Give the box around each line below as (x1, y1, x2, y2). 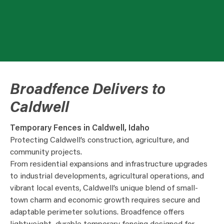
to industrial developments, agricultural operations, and (10, 172, 204, 180)
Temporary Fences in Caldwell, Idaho (10, 124, 149, 132)
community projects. (10, 148, 82, 156)
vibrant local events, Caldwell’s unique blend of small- (10, 184, 198, 192)
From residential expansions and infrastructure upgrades (10, 160, 207, 168)
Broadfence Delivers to (10, 83, 165, 98)
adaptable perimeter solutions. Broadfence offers (10, 208, 184, 216)
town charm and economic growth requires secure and (10, 196, 200, 204)
